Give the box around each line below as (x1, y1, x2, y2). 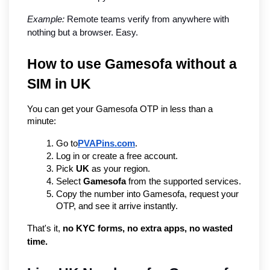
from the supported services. (126, 176, 241, 186)
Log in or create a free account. (56, 151, 178, 161)
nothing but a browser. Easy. (27, 27, 138, 37)
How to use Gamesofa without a (27, 55, 237, 72)
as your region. (89, 163, 150, 174)
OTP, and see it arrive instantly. (56, 201, 178, 211)
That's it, (27, 223, 63, 233)
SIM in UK (27, 75, 91, 92)
